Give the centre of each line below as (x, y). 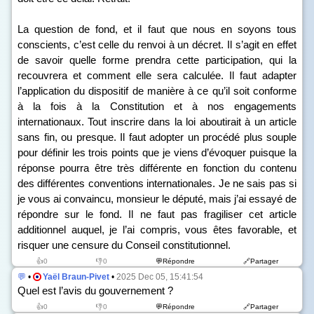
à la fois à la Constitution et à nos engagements (157, 106)
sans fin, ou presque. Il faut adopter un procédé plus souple (157, 137)
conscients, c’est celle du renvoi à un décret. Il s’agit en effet (157, 45)
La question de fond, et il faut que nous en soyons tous (157, 29)
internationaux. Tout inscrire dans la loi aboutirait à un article (157, 122)
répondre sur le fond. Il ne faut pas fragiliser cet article (157, 214)
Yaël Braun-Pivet (76, 277)
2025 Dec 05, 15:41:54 (160, 277)
